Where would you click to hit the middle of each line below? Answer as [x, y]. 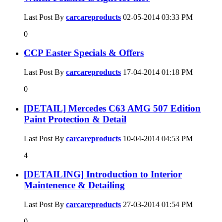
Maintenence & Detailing [74, 185]
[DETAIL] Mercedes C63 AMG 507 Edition [112, 108]
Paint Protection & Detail [75, 119]
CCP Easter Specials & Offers [84, 53]
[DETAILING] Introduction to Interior [103, 174]
